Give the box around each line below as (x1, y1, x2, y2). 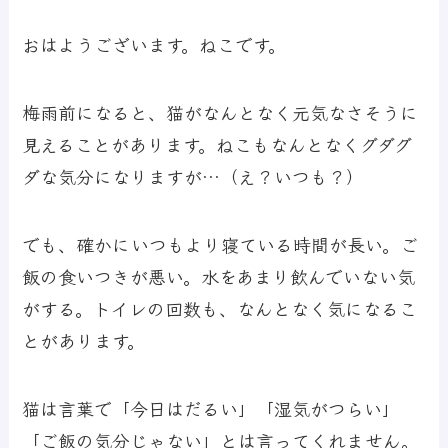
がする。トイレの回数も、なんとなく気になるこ (22, 294, 418, 321)
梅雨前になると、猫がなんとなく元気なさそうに (22, 98, 419, 125)
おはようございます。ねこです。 (22, 31, 287, 58)
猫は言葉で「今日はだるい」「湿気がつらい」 (22, 394, 401, 421)
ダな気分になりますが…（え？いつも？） (22, 162, 365, 189)
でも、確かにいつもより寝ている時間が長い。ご (22, 230, 419, 257)
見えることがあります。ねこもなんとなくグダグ (22, 130, 413, 157)
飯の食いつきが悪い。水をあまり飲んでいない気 (22, 262, 416, 289)
